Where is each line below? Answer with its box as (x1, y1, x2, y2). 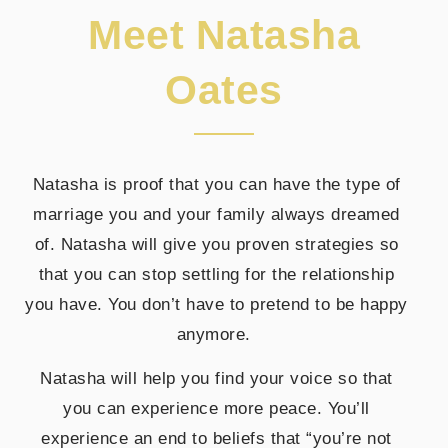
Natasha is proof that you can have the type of (32, 174, 401, 194)
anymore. (176, 324, 257, 344)
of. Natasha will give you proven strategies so (34, 234, 399, 254)
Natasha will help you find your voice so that (40, 368, 393, 388)
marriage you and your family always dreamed (33, 204, 400, 224)
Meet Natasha (88, 11, 360, 58)
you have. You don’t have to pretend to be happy (25, 294, 408, 314)
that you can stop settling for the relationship (38, 264, 395, 284)
